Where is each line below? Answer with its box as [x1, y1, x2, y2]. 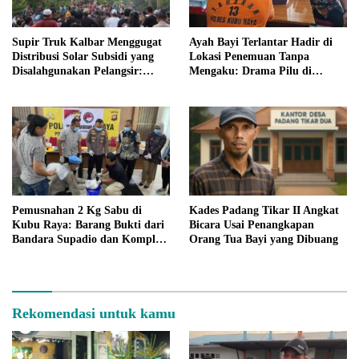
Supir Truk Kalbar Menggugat [12, 36, 162, 49]
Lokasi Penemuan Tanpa [189, 50, 309, 63]
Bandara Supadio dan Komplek [12, 232, 167, 245]
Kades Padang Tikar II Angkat [189, 204, 339, 216]
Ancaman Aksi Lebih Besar [12, 79, 143, 92]
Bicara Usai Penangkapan [189, 218, 314, 231]
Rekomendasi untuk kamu [12, 305, 175, 321]
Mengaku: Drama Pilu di [189, 65, 312, 78]
